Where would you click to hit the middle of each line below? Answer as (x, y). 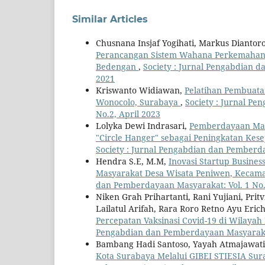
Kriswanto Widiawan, (140, 91)
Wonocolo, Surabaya (138, 102)
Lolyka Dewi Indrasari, (143, 126)
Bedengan (117, 67)
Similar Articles (110, 19)
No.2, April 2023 (128, 114)
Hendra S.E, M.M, (132, 161)
